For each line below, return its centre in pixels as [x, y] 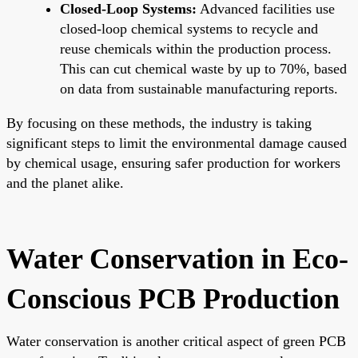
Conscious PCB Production [173, 298]
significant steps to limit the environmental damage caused [177, 143]
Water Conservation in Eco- [177, 259]
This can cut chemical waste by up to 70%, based [203, 68]
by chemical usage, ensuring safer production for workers [173, 163]
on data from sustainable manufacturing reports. [199, 88]
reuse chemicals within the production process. [196, 48]
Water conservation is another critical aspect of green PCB [176, 341]
